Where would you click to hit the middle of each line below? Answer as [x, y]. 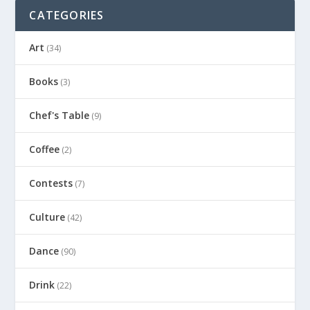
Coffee [45, 149]
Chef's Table [60, 115]
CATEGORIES [67, 15]
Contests [51, 183]
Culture [47, 217]
